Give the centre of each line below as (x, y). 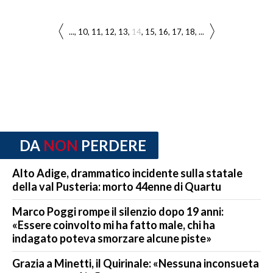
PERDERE (114, 145)
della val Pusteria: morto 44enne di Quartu (117, 187)
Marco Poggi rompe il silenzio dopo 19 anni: (118, 212)
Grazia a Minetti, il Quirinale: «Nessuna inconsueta (136, 264)
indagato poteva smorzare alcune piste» (112, 239)
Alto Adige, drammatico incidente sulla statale (127, 173)
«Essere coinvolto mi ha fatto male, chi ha (114, 225)
